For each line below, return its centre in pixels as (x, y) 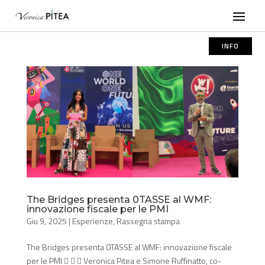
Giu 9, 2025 (46, 221)
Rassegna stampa (148, 221)
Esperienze (92, 221)
